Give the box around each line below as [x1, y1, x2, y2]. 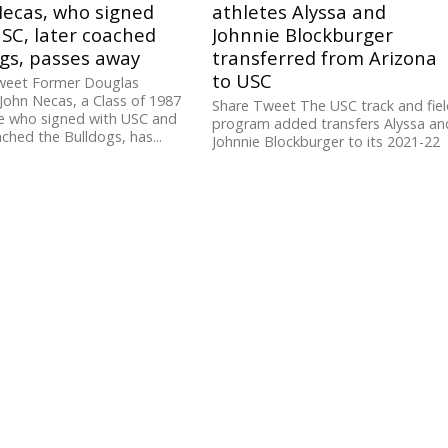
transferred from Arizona [212, 45, 438, 71]
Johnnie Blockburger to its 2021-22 [212, 132, 441, 152]
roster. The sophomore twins [212, 150, 406, 170]
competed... [212, 168, 291, 188]
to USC [212, 68, 273, 94]
